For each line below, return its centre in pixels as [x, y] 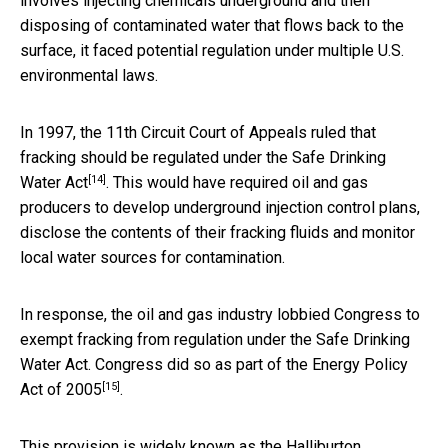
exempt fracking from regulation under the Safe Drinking [215, 339]
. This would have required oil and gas [237, 182]
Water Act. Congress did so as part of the [166, 364]
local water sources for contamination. [152, 257]
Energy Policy [360, 364]
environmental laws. [89, 75]
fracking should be [86, 157]
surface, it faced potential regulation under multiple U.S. [212, 50]
